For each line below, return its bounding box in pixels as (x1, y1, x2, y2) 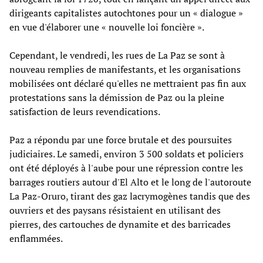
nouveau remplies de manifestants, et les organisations (9, 62, 241, 76)
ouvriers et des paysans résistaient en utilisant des (9, 203, 221, 217)
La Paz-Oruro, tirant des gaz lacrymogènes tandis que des (9, 189, 250, 203)
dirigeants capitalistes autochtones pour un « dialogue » (9, 6, 243, 19)
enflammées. (9, 231, 63, 245)
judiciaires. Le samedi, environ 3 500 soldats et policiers (9, 147, 244, 160)
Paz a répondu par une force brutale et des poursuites (9, 133, 232, 146)
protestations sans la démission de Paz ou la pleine (9, 90, 224, 104)
